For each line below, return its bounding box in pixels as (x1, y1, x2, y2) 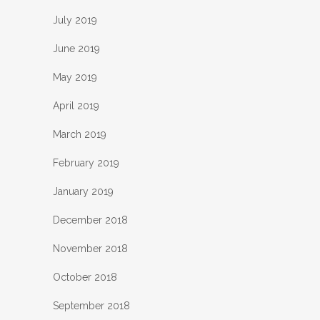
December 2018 (53, 214, 128, 226)
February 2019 (53, 157, 119, 169)
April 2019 (53, 100, 99, 112)
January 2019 (53, 186, 114, 198)
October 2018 (53, 271, 117, 284)
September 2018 (53, 300, 130, 312)
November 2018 (53, 243, 128, 255)
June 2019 (53, 43, 100, 55)
